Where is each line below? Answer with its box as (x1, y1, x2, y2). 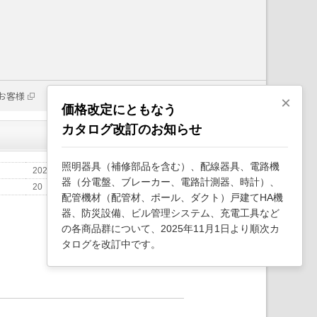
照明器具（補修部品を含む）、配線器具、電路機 (62, 161, 279, 172)
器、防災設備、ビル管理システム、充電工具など (62, 207, 279, 219)
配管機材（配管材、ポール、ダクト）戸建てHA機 (62, 192, 283, 203)
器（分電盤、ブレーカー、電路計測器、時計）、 (62, 176, 279, 188)
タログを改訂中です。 (62, 238, 161, 250)
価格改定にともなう (62, 103, 176, 117)
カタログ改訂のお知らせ (62, 122, 202, 137)
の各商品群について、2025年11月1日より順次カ (62, 223, 279, 234)
